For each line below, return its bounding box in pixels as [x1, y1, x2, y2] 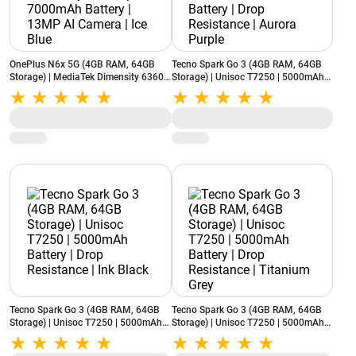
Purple [171, 97, 199, 108]
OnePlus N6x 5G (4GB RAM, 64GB [10, 59, 155, 70]
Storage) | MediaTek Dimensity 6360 [10, 72, 164, 83]
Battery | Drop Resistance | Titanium [171, 330, 324, 341]
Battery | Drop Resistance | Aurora [171, 84, 205, 95]
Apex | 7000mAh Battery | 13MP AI [10, 84, 158, 95]
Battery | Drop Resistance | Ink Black [43, 330, 163, 341]
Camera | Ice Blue [10, 97, 83, 108]
